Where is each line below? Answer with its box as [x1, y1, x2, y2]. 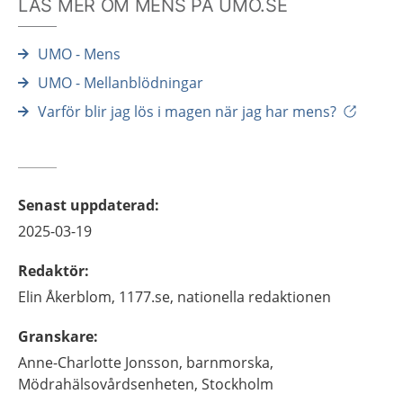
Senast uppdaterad [18, 194, 155, 215]
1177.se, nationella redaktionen [119, 286, 331, 307]
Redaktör [18, 260, 85, 281]
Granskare [18, 326, 94, 346]
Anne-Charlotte [18, 352, 121, 372]
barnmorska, [186, 352, 273, 372]
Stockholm [201, 373, 273, 394]
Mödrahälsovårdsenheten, [18, 373, 198, 394]
